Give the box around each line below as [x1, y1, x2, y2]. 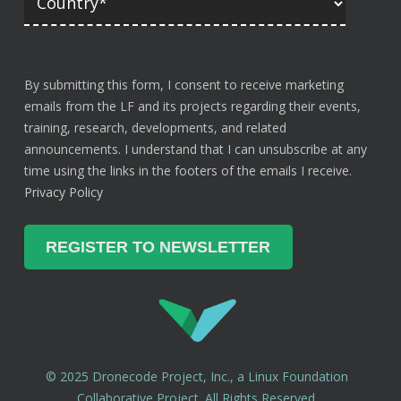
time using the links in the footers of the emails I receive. [23, 161, 352, 179]
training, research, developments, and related [23, 118, 286, 136]
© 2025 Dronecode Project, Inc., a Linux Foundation [46, 367, 349, 385]
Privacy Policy [23, 183, 103, 200]
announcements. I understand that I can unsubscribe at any [23, 140, 367, 158]
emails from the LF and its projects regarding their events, [23, 97, 361, 115]
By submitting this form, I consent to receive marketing [23, 75, 344, 93]
